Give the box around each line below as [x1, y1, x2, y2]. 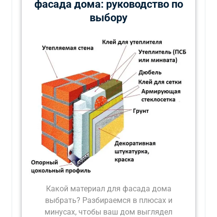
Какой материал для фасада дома [46, 184, 171, 194]
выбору [90, 11, 127, 24]
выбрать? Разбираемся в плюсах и [45, 196, 172, 205]
